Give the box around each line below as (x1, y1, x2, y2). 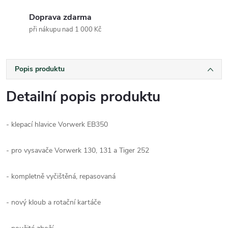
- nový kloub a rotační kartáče (6, 197, 101, 207)
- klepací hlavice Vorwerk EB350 (6, 119, 108, 129)
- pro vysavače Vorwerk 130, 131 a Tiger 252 (6, 145, 149, 155)
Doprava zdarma (29, 11, 92, 23)
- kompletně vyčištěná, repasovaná (6, 171, 116, 181)
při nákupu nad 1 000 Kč (29, 24, 101, 34)
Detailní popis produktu (6, 87, 160, 106)
